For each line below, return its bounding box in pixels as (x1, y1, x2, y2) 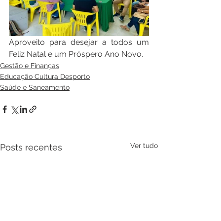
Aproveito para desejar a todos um (9, 37, 149, 47)
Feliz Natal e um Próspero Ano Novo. (9, 49, 143, 59)
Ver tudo (130, 141, 158, 149)
